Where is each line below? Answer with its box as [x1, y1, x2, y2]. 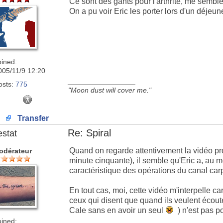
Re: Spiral [68, 127, 111, 138]
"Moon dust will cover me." [68, 86, 151, 94]
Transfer [15, 114, 49, 122]
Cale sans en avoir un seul [69, 206, 165, 215]
